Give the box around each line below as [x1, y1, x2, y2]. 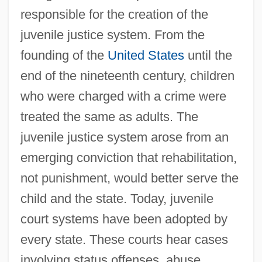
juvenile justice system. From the [20, 27, 205, 42]
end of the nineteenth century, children [20, 68, 235, 83]
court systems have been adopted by [20, 211, 227, 226]
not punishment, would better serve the [20, 170, 239, 185]
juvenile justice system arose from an [20, 129, 229, 144]
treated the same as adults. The [20, 109, 198, 124]
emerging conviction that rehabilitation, [20, 150, 237, 165]
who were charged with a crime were [20, 88, 226, 104]
